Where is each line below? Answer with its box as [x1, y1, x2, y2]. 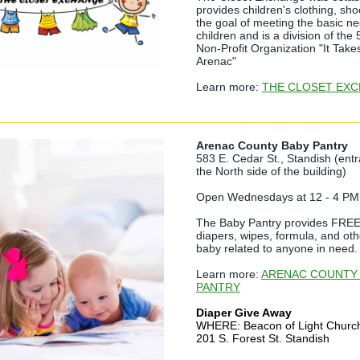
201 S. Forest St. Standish [196, 332, 329, 345]
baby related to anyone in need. [196, 242, 358, 255]
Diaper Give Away [196, 306, 292, 319]
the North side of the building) [196, 165, 346, 178]
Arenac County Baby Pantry [196, 139, 348, 152]
